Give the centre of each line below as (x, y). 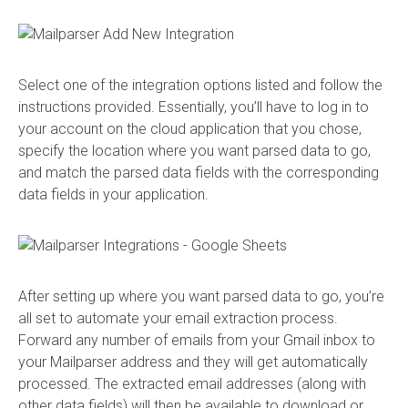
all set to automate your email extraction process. (178, 319)
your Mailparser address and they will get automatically (193, 362)
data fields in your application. (113, 195)
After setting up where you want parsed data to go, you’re (201, 297)
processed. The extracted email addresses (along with (192, 384)
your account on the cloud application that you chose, (190, 129)
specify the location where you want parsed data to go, (194, 151)
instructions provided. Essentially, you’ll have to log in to (194, 107)
